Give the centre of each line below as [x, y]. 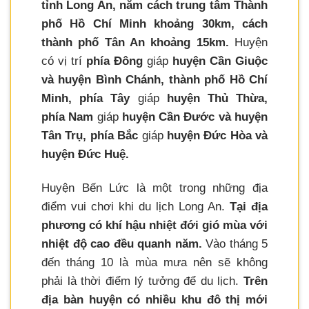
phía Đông [114, 61]
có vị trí [64, 61]
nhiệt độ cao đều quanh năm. [122, 244]
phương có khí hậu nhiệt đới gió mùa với [154, 226]
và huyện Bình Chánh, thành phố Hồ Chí [154, 80]
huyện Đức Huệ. [85, 154]
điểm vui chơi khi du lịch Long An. [136, 207]
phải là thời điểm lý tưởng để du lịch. [142, 281]
